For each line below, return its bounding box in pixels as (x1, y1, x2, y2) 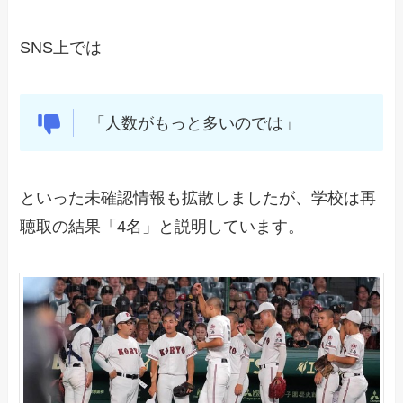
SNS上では (20, 38, 103, 57)
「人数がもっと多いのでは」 (88, 113, 300, 132)
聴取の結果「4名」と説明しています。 (20, 218, 305, 237)
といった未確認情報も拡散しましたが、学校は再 (20, 189, 377, 208)
